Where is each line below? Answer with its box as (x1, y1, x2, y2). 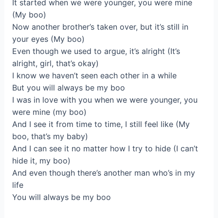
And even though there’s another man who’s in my (12, 168, 195, 178)
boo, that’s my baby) (12, 131, 88, 142)
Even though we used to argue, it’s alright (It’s (12, 46, 180, 56)
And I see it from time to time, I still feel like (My (12, 119, 190, 129)
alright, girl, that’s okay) (12, 58, 99, 69)
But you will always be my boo (12, 83, 125, 93)
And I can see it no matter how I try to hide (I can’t (12, 144, 198, 154)
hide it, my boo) (12, 156, 71, 166)
